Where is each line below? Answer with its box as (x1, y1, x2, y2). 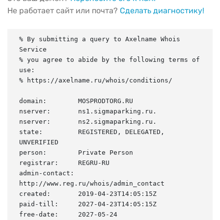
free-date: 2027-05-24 (19, 210, 117, 218)
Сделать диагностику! (120, 5, 204, 15)
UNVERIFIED (19, 138, 58, 146)
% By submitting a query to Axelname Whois (19, 35, 180, 43)
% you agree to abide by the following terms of (19, 55, 200, 63)
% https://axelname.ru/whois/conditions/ (19, 76, 172, 84)
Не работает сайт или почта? (7, 5, 120, 15)
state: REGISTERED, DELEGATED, (19, 128, 165, 136)
